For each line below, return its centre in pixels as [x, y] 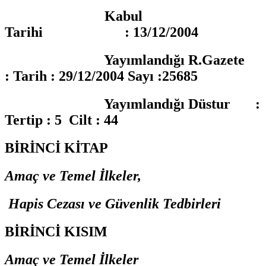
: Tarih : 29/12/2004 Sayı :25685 [101, 76]
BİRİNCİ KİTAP [56, 148]
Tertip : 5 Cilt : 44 [63, 120]
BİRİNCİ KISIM [56, 231]
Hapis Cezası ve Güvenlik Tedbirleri [113, 203]
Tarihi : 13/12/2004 [102, 32]
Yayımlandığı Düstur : [132, 104]
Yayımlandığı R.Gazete [130, 60]
